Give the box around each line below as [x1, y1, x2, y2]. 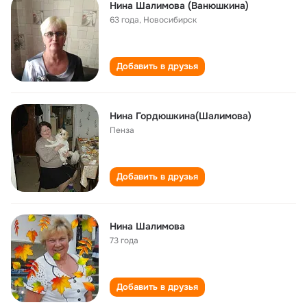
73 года [110, 235, 138, 246]
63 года [110, 14, 139, 25]
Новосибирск [143, 14, 197, 25]
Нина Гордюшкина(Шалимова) [110, 110, 251, 122]
